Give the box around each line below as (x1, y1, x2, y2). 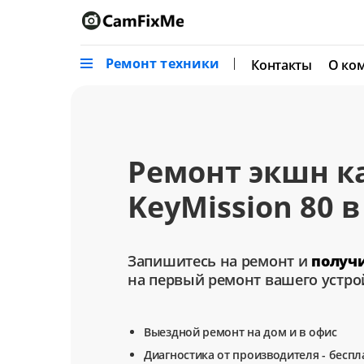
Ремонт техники (105, 54, 220, 73)
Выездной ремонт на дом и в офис (144, 324, 337, 340)
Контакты (251, 56, 312, 75)
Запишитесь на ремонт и (128, 251, 312, 271)
